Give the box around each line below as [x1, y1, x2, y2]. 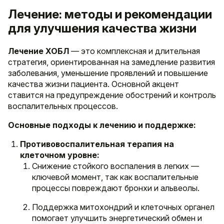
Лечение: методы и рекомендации [8, 6, 212, 21]
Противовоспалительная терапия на [20, 138, 174, 149]
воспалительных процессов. [8, 100, 118, 111]
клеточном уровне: [20, 149, 99, 160]
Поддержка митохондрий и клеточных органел [32, 201, 214, 212]
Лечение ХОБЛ [8, 45, 69, 56]
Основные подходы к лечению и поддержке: [8, 119, 196, 130]
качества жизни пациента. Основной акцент [8, 78, 179, 89]
